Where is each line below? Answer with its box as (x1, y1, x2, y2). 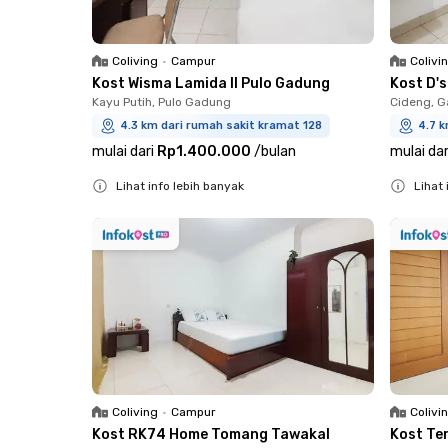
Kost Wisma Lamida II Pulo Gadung (92, 75, 330, 93)
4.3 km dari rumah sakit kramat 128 (120, 119, 322, 133)
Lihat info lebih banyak (116, 179, 244, 194)
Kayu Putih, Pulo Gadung (92, 95, 231, 110)
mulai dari (92, 143, 154, 161)
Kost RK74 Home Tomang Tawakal (92, 425, 330, 443)
